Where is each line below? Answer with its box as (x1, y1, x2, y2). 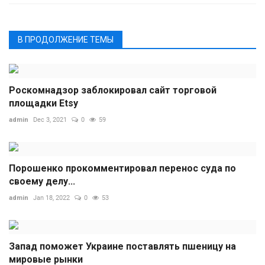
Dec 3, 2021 (33, 115, 67, 124)
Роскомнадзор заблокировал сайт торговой (9, 84, 216, 96)
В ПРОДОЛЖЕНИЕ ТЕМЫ (18, 34, 114, 44)
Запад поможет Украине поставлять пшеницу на (9, 240, 236, 252)
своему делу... (9, 175, 75, 187)
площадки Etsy (9, 97, 78, 109)
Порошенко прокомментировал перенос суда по (9, 162, 236, 174)
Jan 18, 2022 (33, 193, 70, 202)
